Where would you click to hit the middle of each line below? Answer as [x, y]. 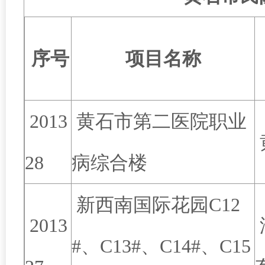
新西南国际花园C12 [156, 205]
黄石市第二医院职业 [159, 121]
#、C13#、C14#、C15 [161, 246]
